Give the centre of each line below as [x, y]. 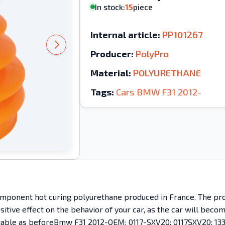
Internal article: [125, 35]
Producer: [112, 54]
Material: [110, 73]
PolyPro [152, 54]
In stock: [110, 7]
